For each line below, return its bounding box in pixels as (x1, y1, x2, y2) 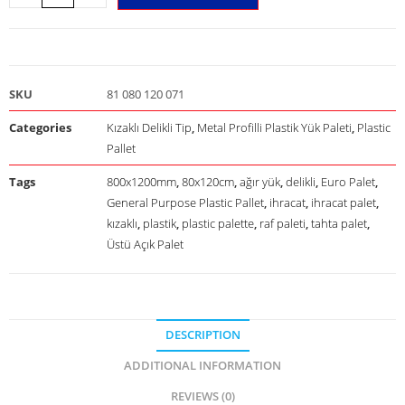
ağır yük (240, 173, 280, 190)
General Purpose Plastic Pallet (107, 193, 264, 211)
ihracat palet (311, 193, 376, 211)
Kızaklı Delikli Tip (107, 118, 192, 136)
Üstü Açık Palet (107, 235, 184, 252)
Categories (9, 118, 71, 136)
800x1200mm (107, 173, 176, 190)
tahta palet (311, 214, 367, 231)
